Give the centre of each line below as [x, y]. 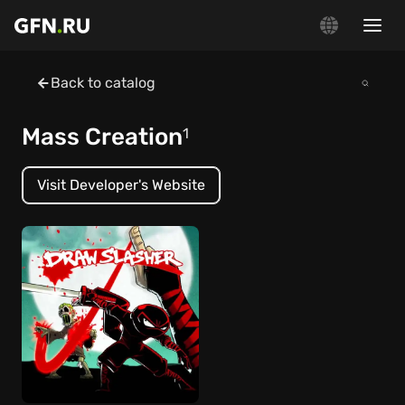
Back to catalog [103, 83]
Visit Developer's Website [121, 185]
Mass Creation [102, 137]
